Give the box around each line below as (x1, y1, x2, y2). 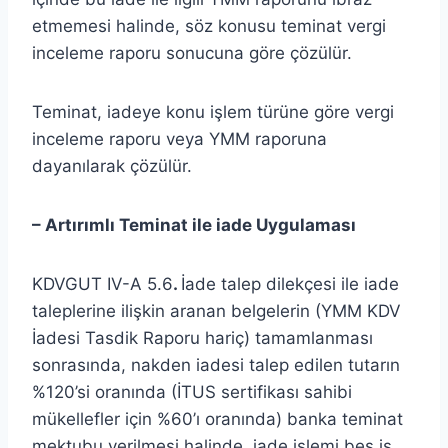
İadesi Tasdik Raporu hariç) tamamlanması (32, 327, 373, 348)
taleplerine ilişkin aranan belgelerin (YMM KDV (32, 300, 401, 321)
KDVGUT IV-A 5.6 (32, 273, 173, 294)
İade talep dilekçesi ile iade (181, 273, 399, 294)
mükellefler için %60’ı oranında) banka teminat (32, 408, 403, 429)
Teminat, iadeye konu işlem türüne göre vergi (32, 101, 394, 122)
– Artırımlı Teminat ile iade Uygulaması (32, 214, 356, 235)
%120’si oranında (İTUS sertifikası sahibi (32, 381, 352, 402)
